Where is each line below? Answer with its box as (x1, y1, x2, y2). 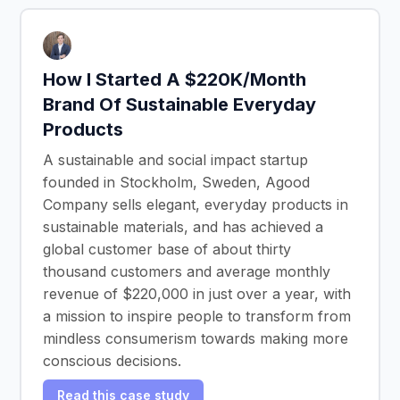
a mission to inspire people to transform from (43, 306, 351, 325)
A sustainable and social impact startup (43, 150, 308, 169)
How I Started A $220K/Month (43, 68, 306, 90)
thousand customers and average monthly (43, 262, 330, 280)
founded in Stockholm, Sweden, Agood (43, 172, 310, 191)
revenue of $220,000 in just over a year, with (43, 284, 351, 303)
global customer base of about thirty (43, 239, 291, 258)
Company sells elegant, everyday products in (43, 195, 348, 213)
